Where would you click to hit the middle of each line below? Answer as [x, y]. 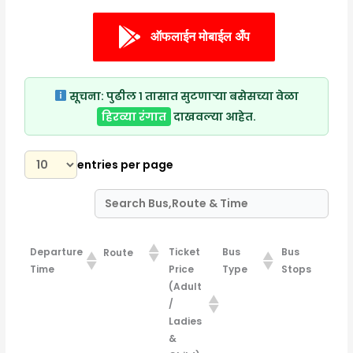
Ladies [185, 321]
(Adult [185, 287]
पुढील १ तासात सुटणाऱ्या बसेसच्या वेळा [201, 96]
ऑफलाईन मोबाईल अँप [200, 36]
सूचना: [86, 96]
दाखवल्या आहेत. [214, 116]
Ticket [184, 252]
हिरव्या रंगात [134, 116]
